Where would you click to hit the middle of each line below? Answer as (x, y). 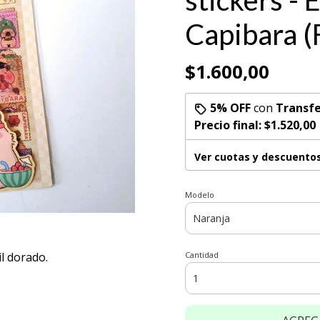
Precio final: (229, 125)
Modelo (200, 195)
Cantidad (202, 255)
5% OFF (230, 108)
